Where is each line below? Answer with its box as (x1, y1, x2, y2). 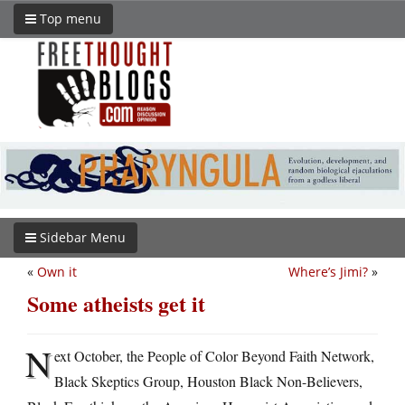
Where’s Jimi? (288, 262, 368, 280)
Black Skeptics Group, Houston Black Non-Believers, (54, 371, 363, 391)
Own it (37, 262, 77, 280)
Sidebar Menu (36, 228, 126, 246)
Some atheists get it (27, 287, 205, 319)
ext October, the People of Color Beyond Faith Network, (54, 345, 374, 365)
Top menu (36, 10, 101, 27)
